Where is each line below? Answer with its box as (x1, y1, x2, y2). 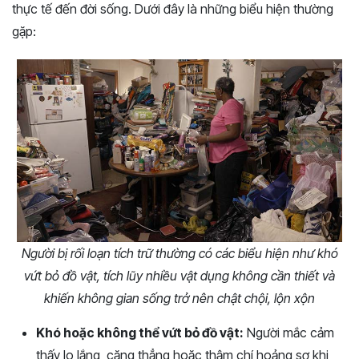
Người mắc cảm (244, 324, 334, 341)
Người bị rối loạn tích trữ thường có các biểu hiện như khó (21, 244, 338, 261)
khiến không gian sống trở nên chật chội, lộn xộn (44, 289, 315, 306)
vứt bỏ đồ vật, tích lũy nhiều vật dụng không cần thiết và (24, 267, 335, 284)
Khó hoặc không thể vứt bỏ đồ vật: (36, 324, 244, 341)
